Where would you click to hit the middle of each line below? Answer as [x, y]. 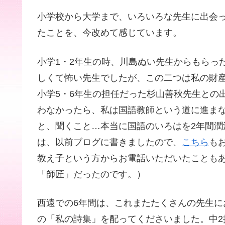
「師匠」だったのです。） [91, 174]
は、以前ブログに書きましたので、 [109, 142]
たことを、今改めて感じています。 [109, 33]
